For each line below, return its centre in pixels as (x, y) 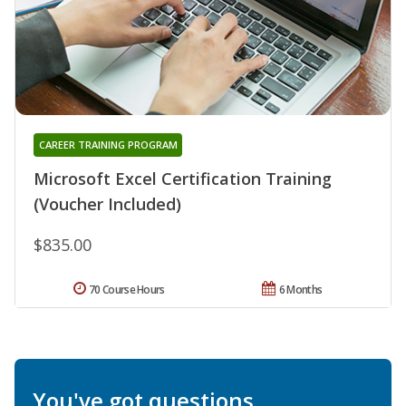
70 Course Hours (127, 290)
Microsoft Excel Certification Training (183, 179)
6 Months (300, 290)
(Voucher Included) (107, 204)
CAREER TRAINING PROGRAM (108, 145)
